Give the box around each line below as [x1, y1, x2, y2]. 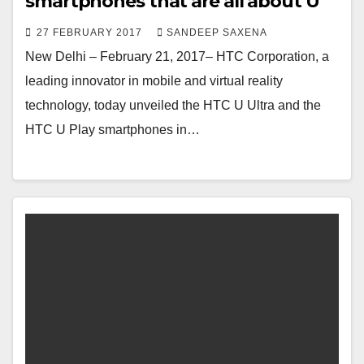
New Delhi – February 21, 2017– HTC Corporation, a [25, 49, 329, 63]
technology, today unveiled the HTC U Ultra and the [25, 97, 321, 112]
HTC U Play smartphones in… [25, 122, 200, 136]
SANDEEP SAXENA [167, 26, 267, 38]
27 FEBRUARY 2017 [37, 26, 145, 38]
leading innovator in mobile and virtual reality [25, 73, 283, 88]
